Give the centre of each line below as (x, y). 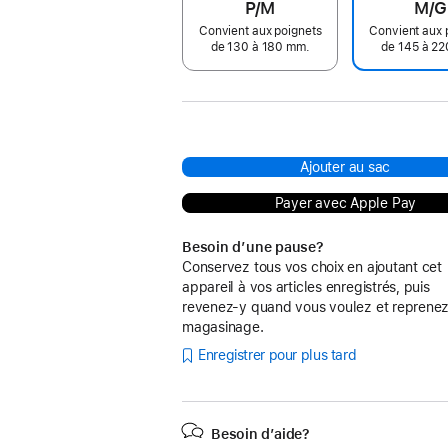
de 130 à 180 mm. (260, 46)
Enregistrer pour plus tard (277, 355)
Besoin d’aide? (260, 433)
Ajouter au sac (345, 166)
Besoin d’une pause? (253, 246)
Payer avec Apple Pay (345, 202)
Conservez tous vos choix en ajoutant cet (312, 266)
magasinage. (223, 326)
